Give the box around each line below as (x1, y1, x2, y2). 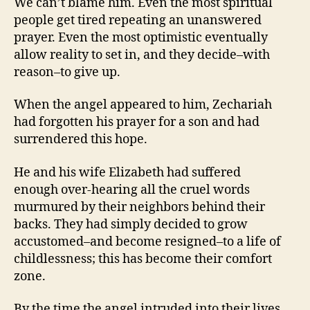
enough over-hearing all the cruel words (14, 181, 250, 198)
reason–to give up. (14, 64, 120, 80)
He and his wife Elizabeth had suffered (14, 164, 241, 181)
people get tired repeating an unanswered (14, 12, 262, 28)
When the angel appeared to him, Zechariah (14, 97, 272, 113)
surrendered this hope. (14, 131, 147, 147)
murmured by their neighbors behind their (14, 199, 265, 215)
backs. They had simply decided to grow (14, 216, 248, 232)
